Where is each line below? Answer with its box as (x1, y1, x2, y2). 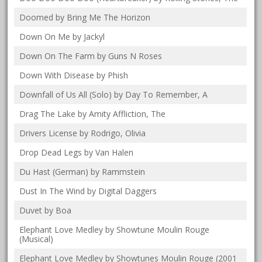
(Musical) (19, 233, 54, 245)
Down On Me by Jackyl (19, 31, 105, 43)
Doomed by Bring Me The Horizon (19, 12, 151, 23)
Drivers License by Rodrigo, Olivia (19, 127, 146, 139)
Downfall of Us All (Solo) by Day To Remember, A (19, 89, 208, 101)
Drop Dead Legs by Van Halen (19, 147, 134, 158)
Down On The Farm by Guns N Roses (19, 50, 163, 62)
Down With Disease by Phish (19, 70, 129, 81)
